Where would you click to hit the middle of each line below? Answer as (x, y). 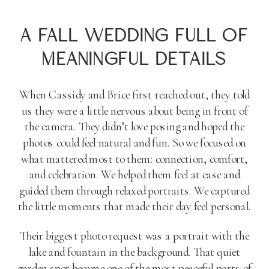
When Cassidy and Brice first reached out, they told (134, 95)
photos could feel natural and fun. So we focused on (134, 143)
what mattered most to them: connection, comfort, (134, 159)
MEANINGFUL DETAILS (134, 60)
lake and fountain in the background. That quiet (134, 252)
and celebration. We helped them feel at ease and (134, 174)
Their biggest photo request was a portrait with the (134, 236)
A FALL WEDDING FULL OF (134, 36)
